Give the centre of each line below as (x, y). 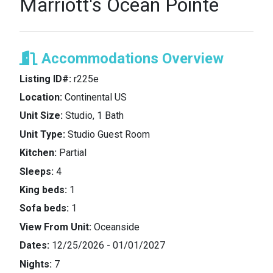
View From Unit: (55, 227)
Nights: (36, 264)
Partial (72, 153)
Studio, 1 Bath (93, 116)
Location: (41, 97)
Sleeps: (37, 171)
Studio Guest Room (108, 134)
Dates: (34, 246)
